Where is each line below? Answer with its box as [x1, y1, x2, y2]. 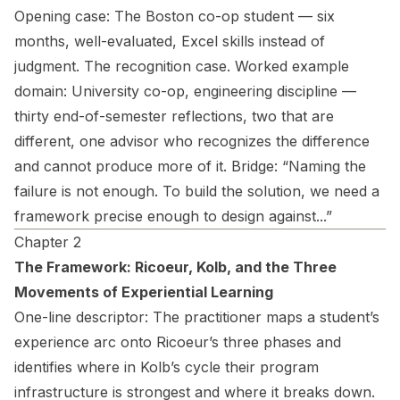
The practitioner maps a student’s [148, 308, 379, 326]
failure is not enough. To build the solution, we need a [14, 182, 379, 200]
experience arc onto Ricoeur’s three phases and [14, 333, 341, 351]
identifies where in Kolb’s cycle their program [14, 358, 319, 376]
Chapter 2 [14, 233, 81, 251]
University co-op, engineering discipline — [67, 82, 356, 100]
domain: [14, 82, 67, 100]
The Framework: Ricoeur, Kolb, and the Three [14, 258, 337, 276]
